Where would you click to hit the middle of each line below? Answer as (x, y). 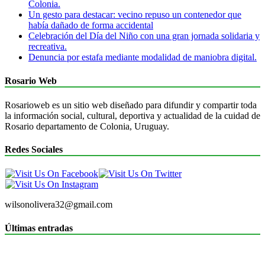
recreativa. (48, 47)
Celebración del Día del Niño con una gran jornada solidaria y (144, 36)
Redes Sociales (34, 150)
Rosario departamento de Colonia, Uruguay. (87, 126)
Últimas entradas (39, 228)
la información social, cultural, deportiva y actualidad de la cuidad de (132, 115)
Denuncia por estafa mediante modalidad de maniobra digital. (143, 57)
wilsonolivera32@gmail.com (59, 205)
